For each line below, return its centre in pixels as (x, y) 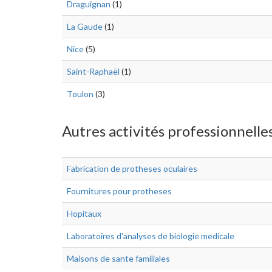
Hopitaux (84, 213)
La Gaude (85, 26)
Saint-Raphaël (93, 71)
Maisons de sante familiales (118, 258)
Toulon (80, 94)
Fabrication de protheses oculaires (132, 168)
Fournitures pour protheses (119, 191)
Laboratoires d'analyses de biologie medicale (151, 236)
